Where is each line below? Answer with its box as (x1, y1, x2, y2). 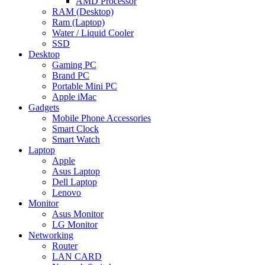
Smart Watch (52, 134, 100, 145)
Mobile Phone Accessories (52, 113, 151, 124)
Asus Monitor (52, 209, 104, 219)
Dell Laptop (52, 177, 97, 188)
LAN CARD (52, 251, 102, 262)
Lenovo (52, 188, 81, 198)
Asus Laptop (52, 166, 100, 177)
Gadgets (28, 102, 59, 113)
